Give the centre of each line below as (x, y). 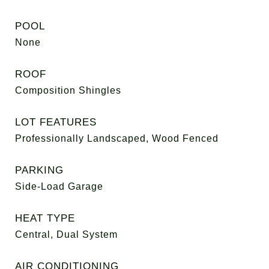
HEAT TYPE (45, 218)
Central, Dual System (66, 234)
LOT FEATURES (56, 122)
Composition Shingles (68, 90)
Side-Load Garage (59, 186)
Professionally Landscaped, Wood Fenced (117, 138)
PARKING (39, 170)
